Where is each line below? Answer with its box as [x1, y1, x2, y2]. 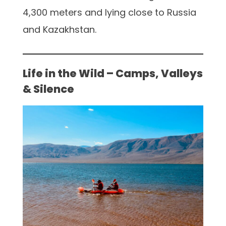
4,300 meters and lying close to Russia [23, 6, 196, 19]
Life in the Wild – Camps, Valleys [23, 66, 203, 81]
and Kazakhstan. [23, 23, 96, 36]
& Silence [23, 81, 74, 96]
